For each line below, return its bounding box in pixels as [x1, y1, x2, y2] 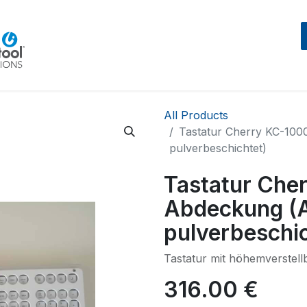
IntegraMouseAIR [204, 37, 303, 51]
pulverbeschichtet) [169, 141, 267, 155]
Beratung [92, 37, 144, 51]
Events [154, 37, 193, 51]
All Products [164, 108, 228, 122]
